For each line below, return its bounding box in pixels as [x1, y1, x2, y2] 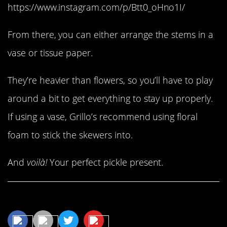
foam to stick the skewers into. [8, 128, 133, 141]
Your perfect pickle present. [49, 156, 164, 169]
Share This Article [8, 190, 111, 208]
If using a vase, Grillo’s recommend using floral [8, 110, 198, 123]
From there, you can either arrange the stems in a [8, 28, 213, 41]
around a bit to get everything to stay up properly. [8, 92, 213, 104]
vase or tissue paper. [8, 46, 93, 59]
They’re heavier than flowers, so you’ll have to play [8, 73, 213, 86]
